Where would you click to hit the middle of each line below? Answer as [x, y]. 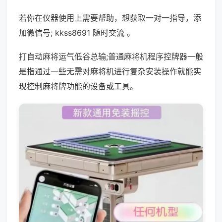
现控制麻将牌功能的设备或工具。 [78, 86]
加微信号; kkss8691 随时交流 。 [77, 33]
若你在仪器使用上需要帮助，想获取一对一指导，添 [110, 18]
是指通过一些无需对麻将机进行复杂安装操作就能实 [110, 71]
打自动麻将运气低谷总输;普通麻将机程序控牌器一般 [111, 56]
